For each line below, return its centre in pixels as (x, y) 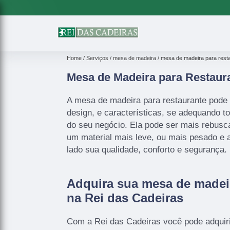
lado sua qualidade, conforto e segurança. (147, 149)
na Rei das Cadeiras (125, 198)
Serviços (97, 58)
